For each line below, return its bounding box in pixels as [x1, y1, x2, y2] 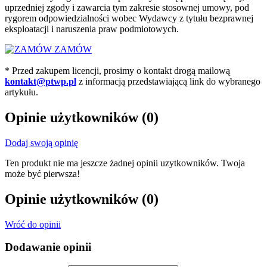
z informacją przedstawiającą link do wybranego [76, 76, 260, 86]
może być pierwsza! [5, 168, 80, 179]
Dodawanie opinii [5, 241, 91, 254]
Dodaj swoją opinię [5, 137, 78, 148]
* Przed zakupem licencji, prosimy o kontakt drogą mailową [5, 65, 230, 76]
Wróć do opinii [5, 219, 61, 229]
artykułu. [5, 86, 38, 97]
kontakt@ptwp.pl [5, 76, 76, 86]
